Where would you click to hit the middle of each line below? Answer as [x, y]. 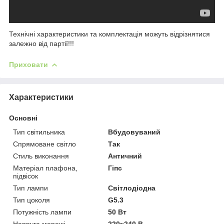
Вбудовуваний [134, 132]
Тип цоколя [31, 200]
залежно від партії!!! [41, 43]
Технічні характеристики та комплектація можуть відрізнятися [109, 34]
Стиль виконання [41, 156]
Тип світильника [39, 132]
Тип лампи [30, 188]
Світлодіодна [132, 188]
